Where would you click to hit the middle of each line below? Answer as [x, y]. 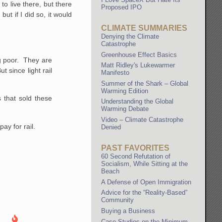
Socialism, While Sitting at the [145, 164]
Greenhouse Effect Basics [139, 55]
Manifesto [115, 73]
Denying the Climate [130, 36]
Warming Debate [125, 109]
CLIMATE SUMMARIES [144, 28]
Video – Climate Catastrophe [142, 119]
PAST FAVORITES [136, 148]
